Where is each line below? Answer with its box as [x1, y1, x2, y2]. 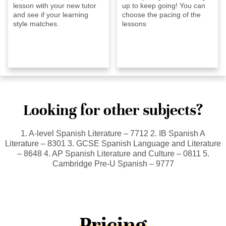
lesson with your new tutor [13, 1, 96, 10]
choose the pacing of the [122, 10, 201, 19]
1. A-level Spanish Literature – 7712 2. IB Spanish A [21, 129, 205, 138]
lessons [122, 19, 146, 28]
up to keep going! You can [122, 1, 205, 10]
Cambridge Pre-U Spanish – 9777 [52, 159, 174, 168]
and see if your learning [13, 10, 88, 19]
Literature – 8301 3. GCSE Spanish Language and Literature [5, 139, 221, 148]
